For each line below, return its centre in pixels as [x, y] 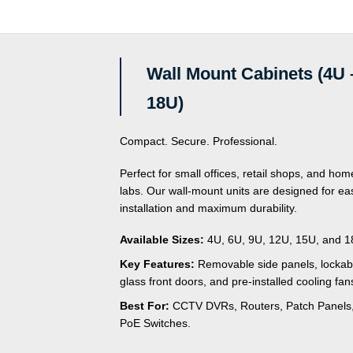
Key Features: [157, 264]
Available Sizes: [162, 240]
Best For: [145, 305]
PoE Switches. [155, 323]
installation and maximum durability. [208, 208]
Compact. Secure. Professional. [199, 141]
